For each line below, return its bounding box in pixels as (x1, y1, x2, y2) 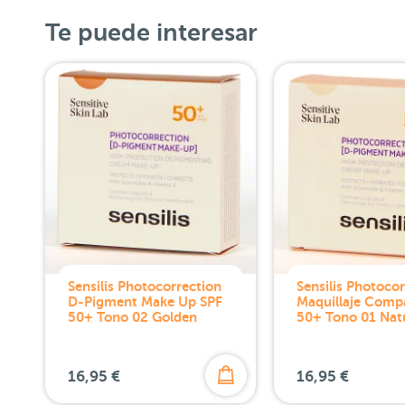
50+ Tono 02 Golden (68, 308, 197, 325)
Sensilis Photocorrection (68, 278, 221, 294)
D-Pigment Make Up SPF (68, 293, 222, 309)
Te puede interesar (45, 19, 258, 46)
